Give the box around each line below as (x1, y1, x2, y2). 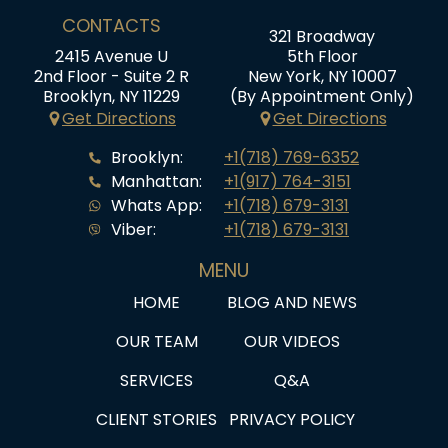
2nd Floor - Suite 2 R (34, 64, 189, 88)
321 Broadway (269, 24, 375, 48)
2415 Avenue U (55, 44, 168, 68)
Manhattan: (111, 169, 202, 193)
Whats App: (111, 193, 202, 217)
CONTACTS (62, 12, 161, 38)
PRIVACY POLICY (228, 407, 355, 431)
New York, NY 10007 (247, 64, 397, 88)
